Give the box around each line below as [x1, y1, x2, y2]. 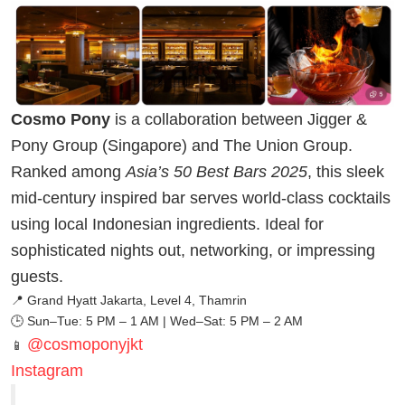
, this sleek [307, 162, 384, 181]
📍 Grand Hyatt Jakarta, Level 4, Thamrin [11, 292, 247, 307]
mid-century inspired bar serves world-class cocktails [11, 188, 391, 207]
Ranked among [11, 162, 126, 181]
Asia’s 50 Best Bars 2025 [126, 162, 307, 181]
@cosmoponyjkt [27, 334, 143, 353]
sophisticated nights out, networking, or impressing [11, 240, 375, 259]
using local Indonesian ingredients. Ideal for [11, 214, 324, 233]
